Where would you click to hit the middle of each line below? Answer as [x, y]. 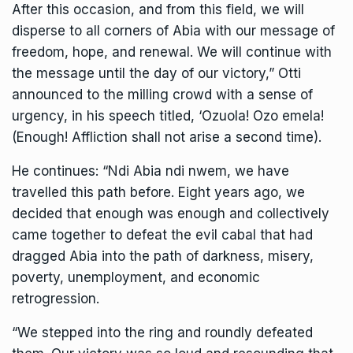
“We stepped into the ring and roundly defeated [162, 333]
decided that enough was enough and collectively [171, 214]
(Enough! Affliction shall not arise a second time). [167, 137]
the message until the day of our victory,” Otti [156, 74]
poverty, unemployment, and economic [136, 278]
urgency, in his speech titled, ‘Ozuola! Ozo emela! [168, 116]
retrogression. [56, 299]
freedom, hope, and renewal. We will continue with [172, 52]
